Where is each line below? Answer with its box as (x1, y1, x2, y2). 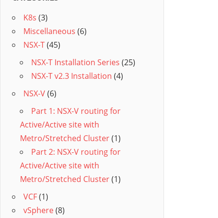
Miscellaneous (23, 26, 75, 36)
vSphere (23, 205, 54, 216)
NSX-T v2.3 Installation (31, 71, 112, 81)
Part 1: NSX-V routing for (31, 106, 121, 116)
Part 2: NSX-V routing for (31, 146, 121, 157)
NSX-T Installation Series (31, 57, 120, 68)
